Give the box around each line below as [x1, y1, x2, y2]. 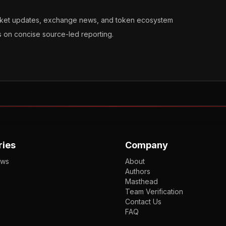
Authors [125, 167, 150, 176]
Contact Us [125, 197, 161, 206]
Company [125, 140, 168, 151]
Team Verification [125, 187, 183, 196]
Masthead [125, 177, 158, 186]
